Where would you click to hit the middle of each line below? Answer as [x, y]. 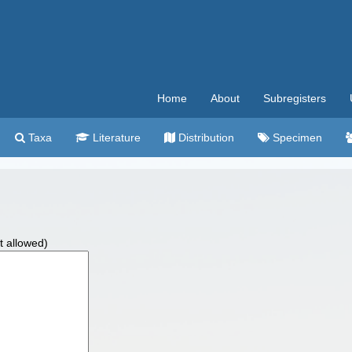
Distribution [205, 137]
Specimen [296, 137]
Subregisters [295, 98]
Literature [115, 137]
